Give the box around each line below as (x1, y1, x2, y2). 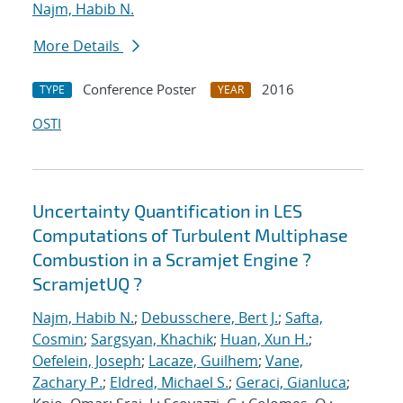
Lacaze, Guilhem (148, 351, 258, 372)
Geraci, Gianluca (236, 372, 346, 393)
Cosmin (32, 329, 84, 350)
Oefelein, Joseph (32, 351, 141, 372)
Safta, (285, 308, 323, 328)
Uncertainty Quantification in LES (32, 200, 302, 222)
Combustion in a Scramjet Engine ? (32, 248, 311, 271)
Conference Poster (83, 80, 196, 99)
